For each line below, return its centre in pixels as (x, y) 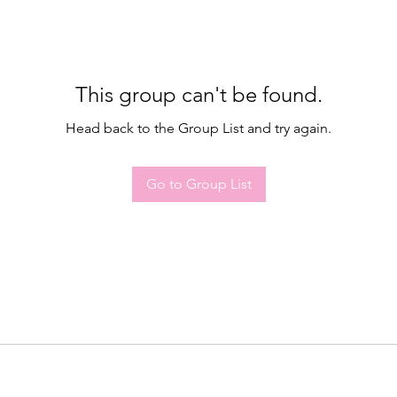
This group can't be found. (198, 94)
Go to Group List (198, 184)
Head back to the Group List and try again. (198, 128)
